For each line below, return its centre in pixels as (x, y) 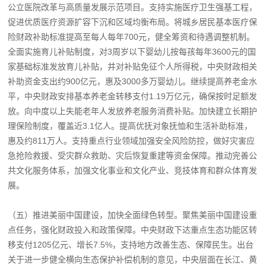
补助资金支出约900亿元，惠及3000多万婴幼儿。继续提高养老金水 (133, 81)
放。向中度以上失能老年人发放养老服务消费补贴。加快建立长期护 (133, 111)
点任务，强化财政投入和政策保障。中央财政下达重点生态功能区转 (133, 229)
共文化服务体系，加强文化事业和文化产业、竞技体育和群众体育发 (133, 170)
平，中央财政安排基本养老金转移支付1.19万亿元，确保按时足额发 (133, 96)
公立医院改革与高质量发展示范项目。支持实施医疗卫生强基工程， (133, 7)
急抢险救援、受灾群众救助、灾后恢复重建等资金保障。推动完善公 (133, 155)
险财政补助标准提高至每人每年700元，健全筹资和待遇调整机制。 (132, 37)
